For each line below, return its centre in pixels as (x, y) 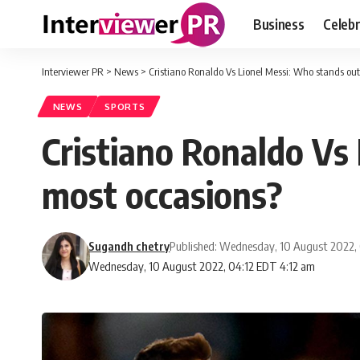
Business (279, 24)
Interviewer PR (73, 72)
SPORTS (125, 107)
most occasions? (162, 195)
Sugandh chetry (129, 246)
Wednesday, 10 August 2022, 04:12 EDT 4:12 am (202, 266)
